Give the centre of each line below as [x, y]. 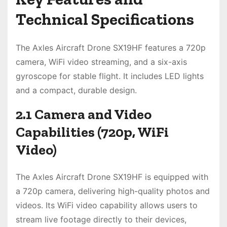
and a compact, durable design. [76, 90]
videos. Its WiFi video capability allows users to [107, 205]
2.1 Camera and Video [84, 115]
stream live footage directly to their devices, [101, 220]
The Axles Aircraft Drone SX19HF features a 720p [111, 48]
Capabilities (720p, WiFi [92, 132]
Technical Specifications [105, 20]
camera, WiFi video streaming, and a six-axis [101, 62]
